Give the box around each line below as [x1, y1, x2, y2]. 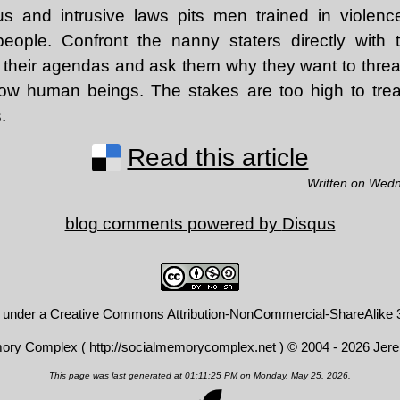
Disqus [281, 214, 336, 234]
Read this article [127, 143, 309, 171]
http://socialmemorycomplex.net [88, 339, 276, 355]
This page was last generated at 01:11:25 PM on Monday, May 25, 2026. [49, 371, 351, 381]
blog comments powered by [64, 214, 282, 234]
